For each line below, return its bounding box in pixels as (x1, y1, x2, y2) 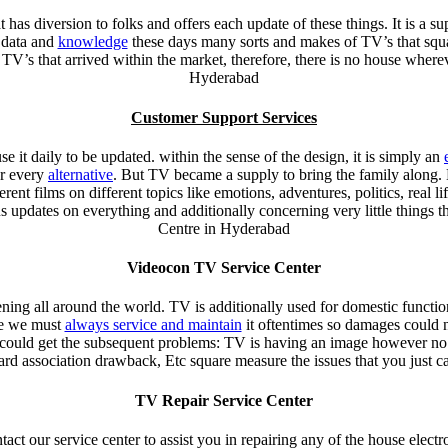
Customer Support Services (131, 108, 317, 126)
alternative (48, 165, 113, 183)
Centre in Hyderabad (158, 219, 290, 237)
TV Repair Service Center (135, 391, 313, 409)
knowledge (57, 33, 128, 51)
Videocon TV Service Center (127, 259, 321, 277)
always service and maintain (64, 316, 242, 334)
